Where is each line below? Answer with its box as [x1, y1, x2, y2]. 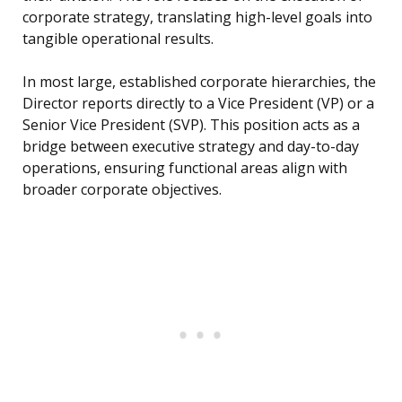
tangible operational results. [22, 29, 214, 49]
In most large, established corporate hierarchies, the [22, 72, 376, 92]
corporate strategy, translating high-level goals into [22, 7, 372, 28]
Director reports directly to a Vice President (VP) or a [22, 93, 374, 114]
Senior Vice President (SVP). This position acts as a [22, 115, 360, 135]
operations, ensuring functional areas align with [22, 158, 347, 179]
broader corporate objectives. [22, 179, 222, 200]
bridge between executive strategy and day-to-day [22, 136, 359, 157]
